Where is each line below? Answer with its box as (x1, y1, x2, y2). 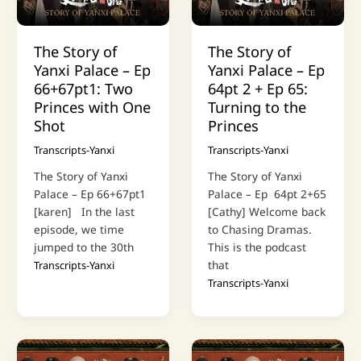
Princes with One (33, 97, 151, 117)
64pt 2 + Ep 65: (208, 78, 309, 98)
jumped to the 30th (33, 239, 134, 255)
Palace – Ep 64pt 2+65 (208, 185, 327, 201)
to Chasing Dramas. (208, 221, 316, 237)
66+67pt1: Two (33, 78, 133, 98)
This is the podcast (208, 239, 307, 255)
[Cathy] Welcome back (208, 203, 326, 219)
